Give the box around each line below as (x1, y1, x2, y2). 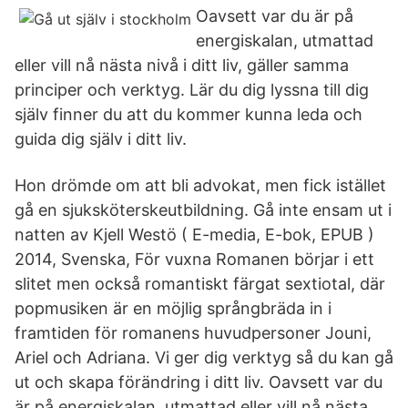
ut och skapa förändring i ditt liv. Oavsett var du (15, 372, 382, 392)
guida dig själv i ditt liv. (15, 129, 187, 148)
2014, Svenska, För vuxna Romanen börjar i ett (15, 250, 374, 269)
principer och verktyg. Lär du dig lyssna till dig (15, 80, 369, 99)
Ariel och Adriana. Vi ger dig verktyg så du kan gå (15, 348, 393, 367)
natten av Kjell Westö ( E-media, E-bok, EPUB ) (15, 225, 374, 244)
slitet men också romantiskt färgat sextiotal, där (15, 274, 385, 293)
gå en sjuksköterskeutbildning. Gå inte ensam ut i (15, 200, 392, 219)
